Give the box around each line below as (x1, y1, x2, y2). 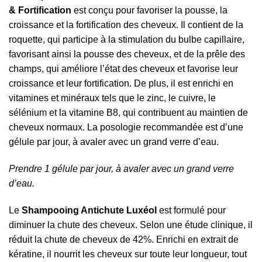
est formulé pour (157, 205, 226, 215)
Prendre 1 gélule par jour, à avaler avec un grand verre (9, 164, 234, 174)
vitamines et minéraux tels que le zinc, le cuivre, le (9, 93, 216, 104)
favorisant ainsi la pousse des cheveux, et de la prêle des (9, 49, 245, 60)
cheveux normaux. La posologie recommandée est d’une (9, 122, 243, 133)
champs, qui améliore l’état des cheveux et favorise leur (9, 64, 238, 74)
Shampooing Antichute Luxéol (22, 205, 157, 215)
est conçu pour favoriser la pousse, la (71, 5, 227, 16)
